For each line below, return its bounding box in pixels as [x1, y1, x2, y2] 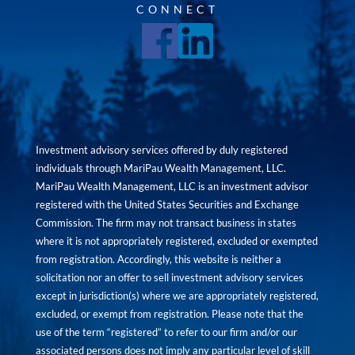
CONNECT [136, 2, 219, 16]
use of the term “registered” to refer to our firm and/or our [35, 326, 297, 338]
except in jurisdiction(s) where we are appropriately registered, [35, 289, 319, 302]
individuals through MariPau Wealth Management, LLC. [35, 162, 286, 174]
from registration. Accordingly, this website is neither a [35, 253, 281, 265]
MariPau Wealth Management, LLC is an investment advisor [35, 180, 308, 193]
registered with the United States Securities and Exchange [35, 198, 299, 211]
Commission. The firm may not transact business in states [35, 216, 296, 229]
